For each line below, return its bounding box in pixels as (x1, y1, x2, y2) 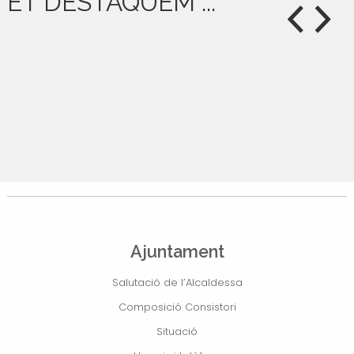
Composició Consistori (118, 299, 236, 314)
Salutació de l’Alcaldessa (111, 274, 243, 290)
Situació (156, 323, 198, 339)
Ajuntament (130, 241, 224, 262)
